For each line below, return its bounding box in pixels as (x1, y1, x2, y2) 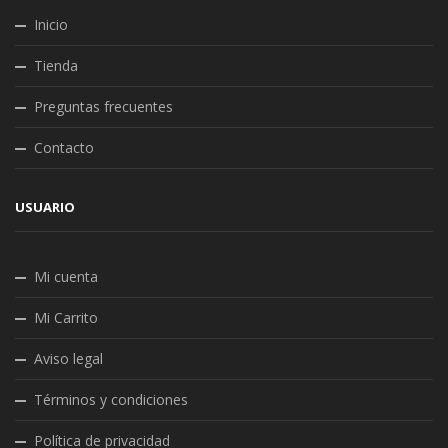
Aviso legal (34, 349, 103, 369)
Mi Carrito (34, 308, 98, 328)
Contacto (34, 138, 94, 158)
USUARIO (15, 198, 75, 217)
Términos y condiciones (34, 390, 188, 410)
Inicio (34, 15, 68, 35)
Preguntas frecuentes (34, 97, 173, 117)
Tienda (34, 56, 78, 76)
